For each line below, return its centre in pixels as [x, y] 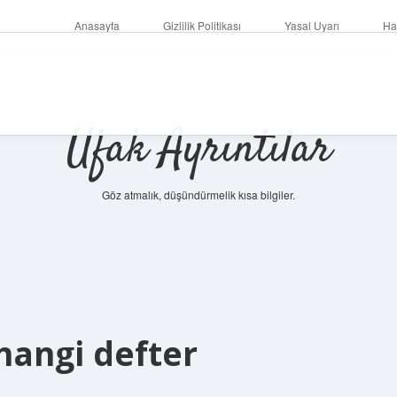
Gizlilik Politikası [202, 25]
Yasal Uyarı [311, 25]
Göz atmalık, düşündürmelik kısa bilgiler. [198, 195]
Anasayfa [97, 25]
